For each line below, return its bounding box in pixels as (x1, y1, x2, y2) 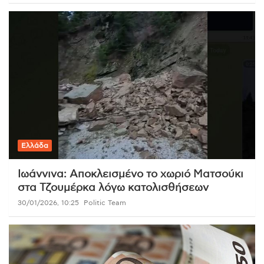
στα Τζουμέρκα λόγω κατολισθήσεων (18, 182, 209, 193)
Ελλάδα (21, 141, 48, 149)
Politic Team (84, 199, 126, 206)
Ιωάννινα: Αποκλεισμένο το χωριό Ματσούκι (18, 169, 243, 180)
